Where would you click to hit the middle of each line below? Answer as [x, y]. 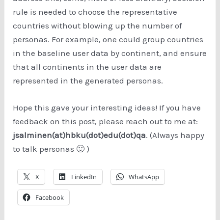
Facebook [50, 197]
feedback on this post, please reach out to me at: [106, 122]
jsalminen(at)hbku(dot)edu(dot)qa [80, 135]
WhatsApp [144, 177]
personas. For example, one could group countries [108, 40]
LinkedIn [84, 177]
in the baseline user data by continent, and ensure [110, 53]
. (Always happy [175, 135]
